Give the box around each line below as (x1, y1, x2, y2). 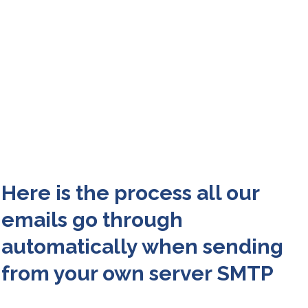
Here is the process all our (1, 181, 259, 206)
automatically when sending (1, 234, 283, 259)
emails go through (1, 208, 183, 232)
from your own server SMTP (1, 261, 274, 286)
